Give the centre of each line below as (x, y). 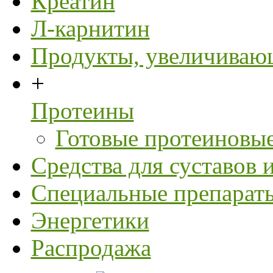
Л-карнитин (90, 29)
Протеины (82, 111)
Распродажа (91, 248)
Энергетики (90, 221)
